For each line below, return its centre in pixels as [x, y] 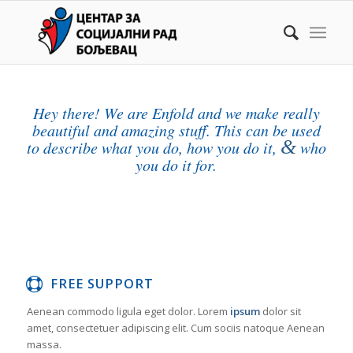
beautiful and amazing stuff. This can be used [176, 130]
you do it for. [176, 165]
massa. [44, 344]
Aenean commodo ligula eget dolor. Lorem [128, 311]
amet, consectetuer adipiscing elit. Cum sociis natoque [155, 328]
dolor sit [280, 311]
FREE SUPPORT [102, 284]
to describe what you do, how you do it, [153, 147]
